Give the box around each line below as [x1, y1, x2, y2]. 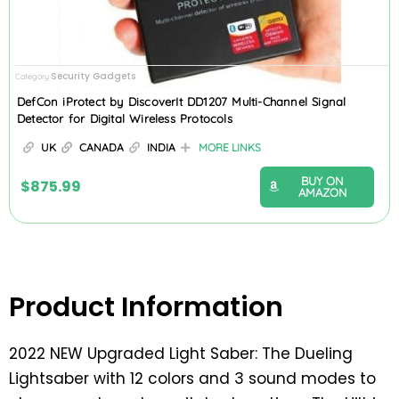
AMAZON [297, 184, 346, 199]
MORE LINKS [199, 140, 261, 154]
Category [15, 71, 49, 82]
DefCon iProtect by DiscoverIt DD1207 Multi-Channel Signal [17, 94, 346, 109]
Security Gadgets [51, 69, 135, 84]
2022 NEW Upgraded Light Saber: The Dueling [9, 342, 353, 364]
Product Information [9, 288, 283, 326]
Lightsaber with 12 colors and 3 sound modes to [9, 367, 376, 389]
